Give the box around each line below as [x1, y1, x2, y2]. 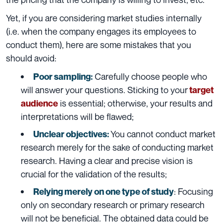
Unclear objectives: [33, 129, 111, 140]
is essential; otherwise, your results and [58, 98, 213, 109]
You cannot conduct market [111, 128, 216, 140]
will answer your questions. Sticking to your [21, 84, 188, 96]
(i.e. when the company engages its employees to [6, 26, 196, 37]
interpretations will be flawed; [21, 111, 136, 122]
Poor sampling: [33, 71, 93, 82]
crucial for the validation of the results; [21, 168, 169, 180]
